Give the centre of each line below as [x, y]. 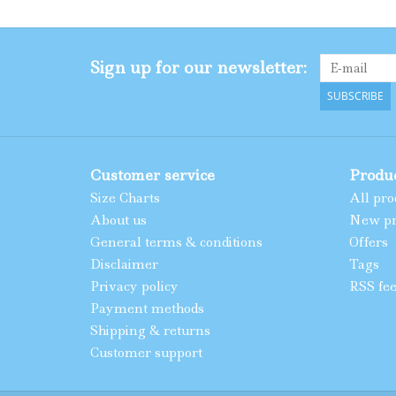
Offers [368, 242]
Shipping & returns [150, 331]
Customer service [152, 175]
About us [118, 220]
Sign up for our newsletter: [198, 68]
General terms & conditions [176, 242]
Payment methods [147, 308]
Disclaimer [124, 264]
